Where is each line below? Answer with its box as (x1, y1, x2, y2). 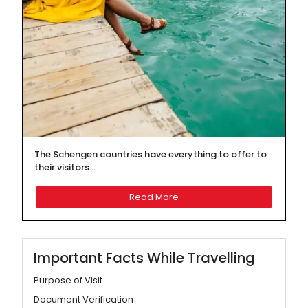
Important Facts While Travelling (34, 248, 255, 267)
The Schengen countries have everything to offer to (34, 148, 267, 161)
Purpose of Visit (34, 274, 102, 287)
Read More (129, 190, 179, 203)
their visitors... (34, 161, 96, 174)
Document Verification (34, 293, 133, 306)
